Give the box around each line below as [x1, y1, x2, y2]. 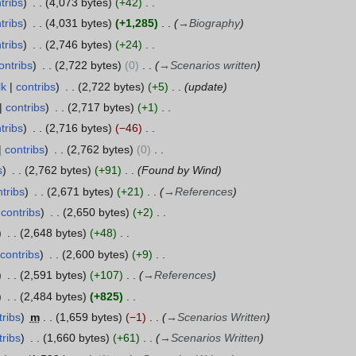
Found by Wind [141, 164, 218, 177]
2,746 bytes [48, 37, 108, 51]
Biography [188, 17, 240, 30]
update [188, 79, 223, 93]
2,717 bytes [71, 101, 130, 114]
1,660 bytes [46, 331, 106, 345]
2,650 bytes [66, 206, 126, 219]
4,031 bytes [48, 17, 108, 30]
